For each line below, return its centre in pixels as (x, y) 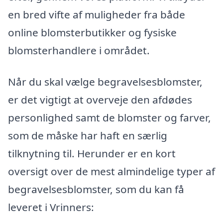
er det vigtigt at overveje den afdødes (100, 100)
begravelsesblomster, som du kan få (96, 189)
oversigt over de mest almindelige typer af (111, 171)
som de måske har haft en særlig (88, 136)
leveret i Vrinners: (51, 207)
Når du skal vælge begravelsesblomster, (105, 82)
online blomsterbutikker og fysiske (92, 32)
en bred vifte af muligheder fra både (97, 14)
